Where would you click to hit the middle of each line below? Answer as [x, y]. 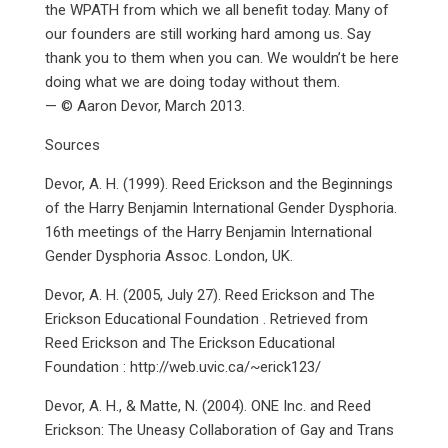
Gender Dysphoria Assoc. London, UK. [168, 256]
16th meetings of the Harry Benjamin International [208, 232]
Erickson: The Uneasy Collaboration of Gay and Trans [219, 430]
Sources [72, 145]
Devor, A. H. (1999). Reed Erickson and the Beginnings [218, 184]
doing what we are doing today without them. [192, 82]
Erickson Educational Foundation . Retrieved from [206, 319]
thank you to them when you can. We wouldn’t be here [221, 58]
